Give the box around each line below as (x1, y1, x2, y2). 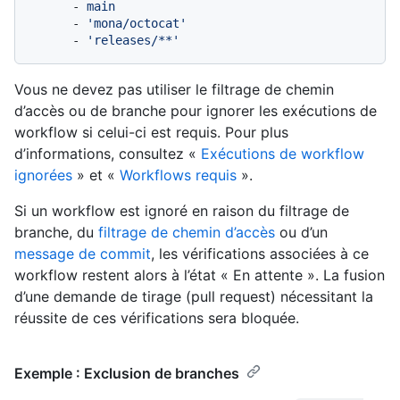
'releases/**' (87, 32, 179, 47)
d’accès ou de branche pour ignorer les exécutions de (14, 101, 377, 120)
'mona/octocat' (87, 15, 187, 30)
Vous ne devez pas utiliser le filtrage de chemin (14, 79, 334, 98)
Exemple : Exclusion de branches (14, 363, 239, 382)
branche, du (14, 222, 98, 241)
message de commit (14, 244, 151, 262)
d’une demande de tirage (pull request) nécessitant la (14, 287, 373, 305)
